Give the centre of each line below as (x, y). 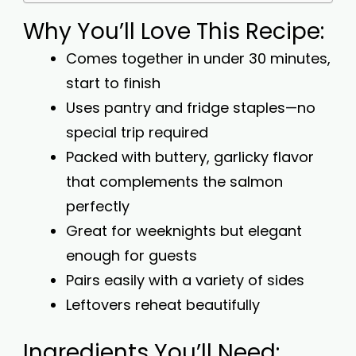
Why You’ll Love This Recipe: (174, 31)
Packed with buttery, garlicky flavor (190, 157)
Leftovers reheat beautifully (163, 305)
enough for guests (132, 255)
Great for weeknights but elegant (184, 231)
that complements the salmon (174, 182)
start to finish (113, 83)
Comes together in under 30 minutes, (198, 58)
